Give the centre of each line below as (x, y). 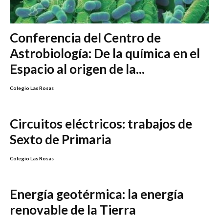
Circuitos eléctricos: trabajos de (101, 124)
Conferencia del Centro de (85, 38)
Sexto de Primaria (61, 140)
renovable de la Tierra (73, 210)
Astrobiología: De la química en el (105, 54)
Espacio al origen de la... (77, 69)
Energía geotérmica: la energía (97, 194)
